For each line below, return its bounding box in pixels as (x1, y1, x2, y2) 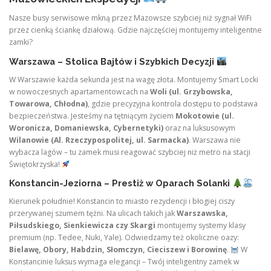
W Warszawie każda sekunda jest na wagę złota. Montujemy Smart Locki (9, 74, 258, 85)
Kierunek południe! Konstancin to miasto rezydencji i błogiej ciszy (9, 196, 235, 207)
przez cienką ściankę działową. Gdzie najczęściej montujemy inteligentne (9, 25, 262, 36)
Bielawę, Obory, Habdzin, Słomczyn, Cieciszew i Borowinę (9, 244, 227, 255)
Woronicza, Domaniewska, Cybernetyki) (9, 122, 163, 133)
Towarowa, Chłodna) (9, 98, 88, 109)
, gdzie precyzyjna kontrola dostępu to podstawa (88, 98, 258, 109)
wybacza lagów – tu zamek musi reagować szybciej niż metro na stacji (9, 146, 250, 157)
